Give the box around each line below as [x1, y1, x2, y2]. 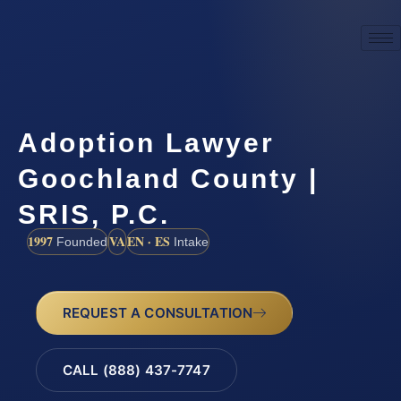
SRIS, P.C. [18, 199, 170, 229]
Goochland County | [18, 163, 319, 193]
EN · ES [127, 231, 170, 251]
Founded [53, 234, 107, 249]
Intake [170, 234, 209, 249]
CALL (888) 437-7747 [62, 362, 210, 380]
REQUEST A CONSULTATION [62, 303, 253, 321]
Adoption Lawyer [18, 127, 275, 158]
